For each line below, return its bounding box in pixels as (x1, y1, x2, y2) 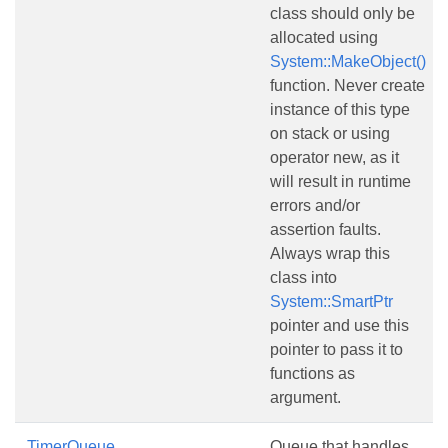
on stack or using (270, 125, 390, 142)
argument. (270, 389, 341, 406)
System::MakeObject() (270, 53, 426, 70)
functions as (270, 365, 355, 382)
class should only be (270, 5, 415, 22)
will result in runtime (270, 173, 411, 190)
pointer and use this (270, 317, 409, 334)
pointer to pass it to (270, 341, 403, 358)
